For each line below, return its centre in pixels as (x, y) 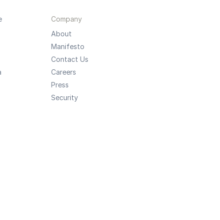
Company (66, 19)
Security (64, 97)
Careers (63, 72)
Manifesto (68, 46)
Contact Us (69, 59)
